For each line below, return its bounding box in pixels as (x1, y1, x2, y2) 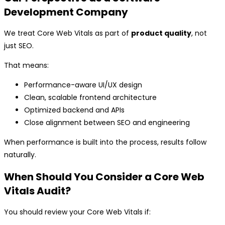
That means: (4, 60, 49, 71)
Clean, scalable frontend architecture (24, 92, 157, 103)
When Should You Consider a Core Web (4, 169, 204, 184)
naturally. (4, 150, 36, 160)
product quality (131, 28, 191, 39)
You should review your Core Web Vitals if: (4, 207, 151, 217)
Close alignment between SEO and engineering (24, 118, 190, 128)
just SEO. (4, 41, 34, 51)
